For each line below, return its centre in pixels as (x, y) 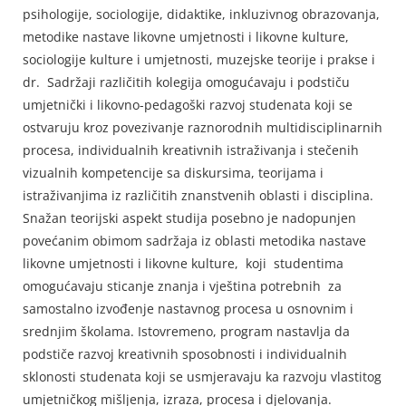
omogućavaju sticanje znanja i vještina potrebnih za (182, 285)
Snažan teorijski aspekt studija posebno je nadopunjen (189, 217)
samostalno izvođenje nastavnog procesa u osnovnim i (188, 308)
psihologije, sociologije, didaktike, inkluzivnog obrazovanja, (201, 14)
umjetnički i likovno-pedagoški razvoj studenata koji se (188, 104)
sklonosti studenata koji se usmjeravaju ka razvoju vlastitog (202, 376)
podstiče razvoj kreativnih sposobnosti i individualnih (185, 353)
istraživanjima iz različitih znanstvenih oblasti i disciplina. (198, 195)
